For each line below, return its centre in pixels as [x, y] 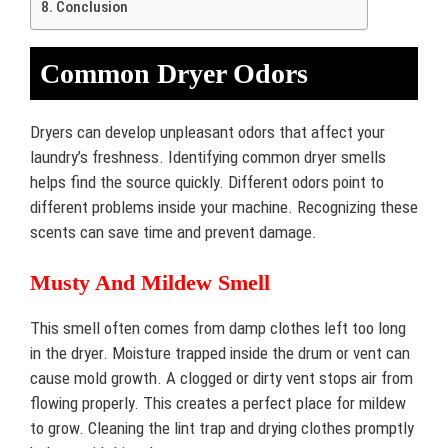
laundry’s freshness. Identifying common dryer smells [208, 156]
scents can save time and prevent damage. [173, 231]
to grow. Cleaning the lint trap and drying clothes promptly [222, 428]
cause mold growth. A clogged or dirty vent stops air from [221, 378]
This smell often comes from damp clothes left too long [218, 328]
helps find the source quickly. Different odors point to [207, 181]
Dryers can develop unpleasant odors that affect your [207, 131]
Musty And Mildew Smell [150, 282]
